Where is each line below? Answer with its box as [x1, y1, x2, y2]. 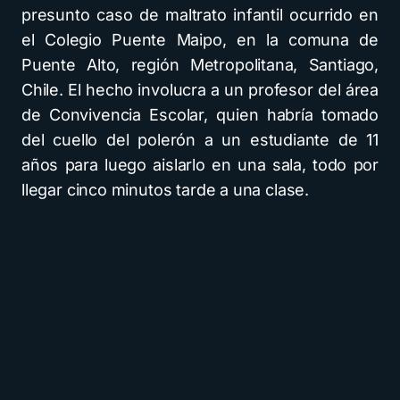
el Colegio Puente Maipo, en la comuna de [21, 30, 379, 49]
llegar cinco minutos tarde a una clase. [21, 180, 309, 199]
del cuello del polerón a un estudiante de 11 [21, 130, 379, 149]
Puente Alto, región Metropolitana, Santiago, [21, 55, 379, 74]
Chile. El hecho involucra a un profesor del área [21, 80, 379, 99]
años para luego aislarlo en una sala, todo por [21, 155, 379, 174]
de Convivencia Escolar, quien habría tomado [21, 105, 379, 124]
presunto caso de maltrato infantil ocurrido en [21, 5, 379, 24]
